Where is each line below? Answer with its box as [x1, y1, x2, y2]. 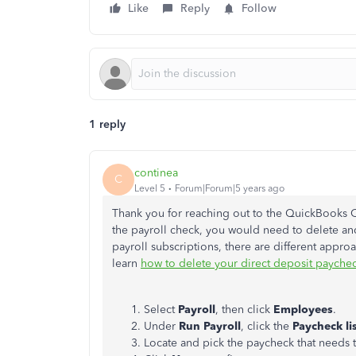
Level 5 [134, 182, 165, 194]
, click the [241, 319, 292, 333]
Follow [242, 2, 277, 15]
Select [144, 303, 178, 316]
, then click [215, 303, 273, 316]
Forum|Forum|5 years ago [175, 182, 284, 194]
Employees [273, 303, 333, 316]
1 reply [89, 118, 126, 131]
